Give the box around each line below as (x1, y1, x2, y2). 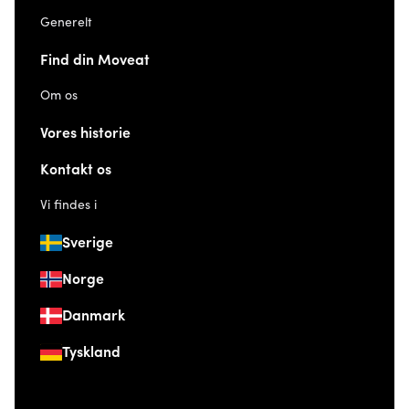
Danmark (62, 309, 125, 324)
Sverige (62, 236, 113, 251)
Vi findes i (40, 198, 97, 213)
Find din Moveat (40, 53, 150, 68)
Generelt (40, 16, 92, 30)
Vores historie (40, 126, 131, 142)
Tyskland (62, 345, 121, 361)
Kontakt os (40, 163, 111, 178)
